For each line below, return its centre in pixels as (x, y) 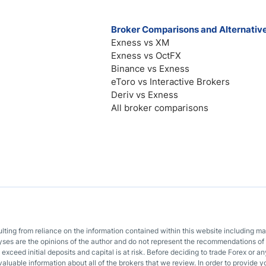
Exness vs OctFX (146, 56)
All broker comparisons (159, 108)
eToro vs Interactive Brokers (170, 82)
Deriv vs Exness (144, 95)
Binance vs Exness (150, 69)
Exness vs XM (140, 42)
